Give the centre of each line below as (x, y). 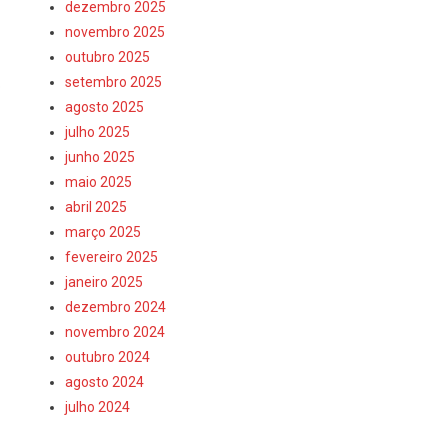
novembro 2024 (115, 332)
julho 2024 (98, 407)
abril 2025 (96, 207)
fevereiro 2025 (112, 257)
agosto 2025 (105, 107)
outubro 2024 (108, 357)
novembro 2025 (115, 32)
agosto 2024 (105, 382)
